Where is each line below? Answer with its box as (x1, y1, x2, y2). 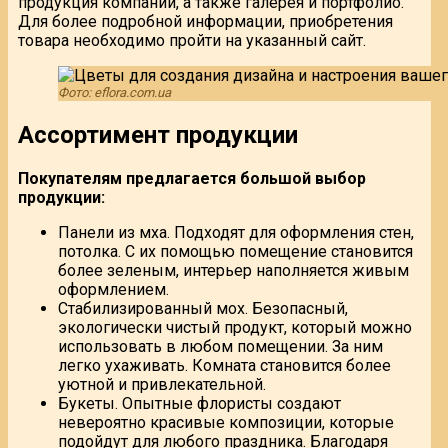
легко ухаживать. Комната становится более (58, 355, 391, 375)
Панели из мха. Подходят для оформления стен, (58, 222, 414, 242)
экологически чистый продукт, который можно (58, 317, 412, 337)
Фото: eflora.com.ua (58, 84, 171, 100)
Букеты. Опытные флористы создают (58, 393, 341, 413)
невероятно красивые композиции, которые (58, 412, 394, 432)
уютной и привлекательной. (58, 374, 266, 394)
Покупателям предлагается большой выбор (18, 168, 366, 188)
